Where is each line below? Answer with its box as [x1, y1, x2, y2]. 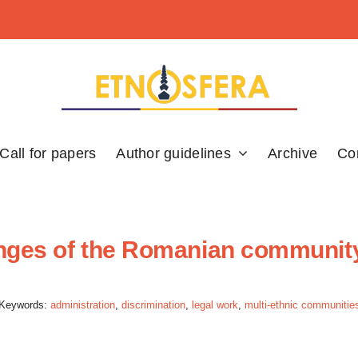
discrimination [121, 299, 185, 311]
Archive [268, 145, 318, 161]
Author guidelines [116, 145, 231, 161]
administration [50, 299, 115, 311]
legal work [191, 299, 238, 311]
